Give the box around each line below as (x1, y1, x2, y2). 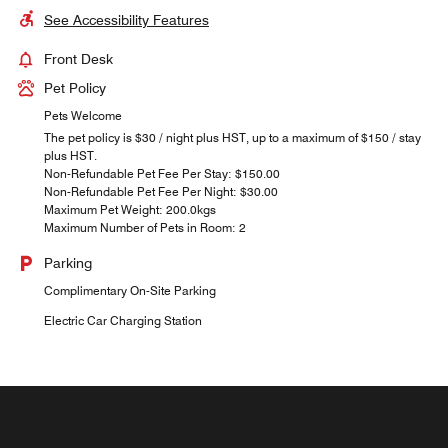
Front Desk (44, 50, 113, 67)
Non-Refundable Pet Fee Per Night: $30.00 (44, 183, 278, 199)
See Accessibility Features (44, 11, 209, 28)
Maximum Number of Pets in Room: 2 (44, 219, 246, 235)
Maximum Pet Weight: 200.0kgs (44, 201, 216, 217)
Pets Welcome (44, 107, 122, 123)
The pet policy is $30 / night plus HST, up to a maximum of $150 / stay (44, 129, 421, 145)
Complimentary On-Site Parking (44, 282, 216, 298)
